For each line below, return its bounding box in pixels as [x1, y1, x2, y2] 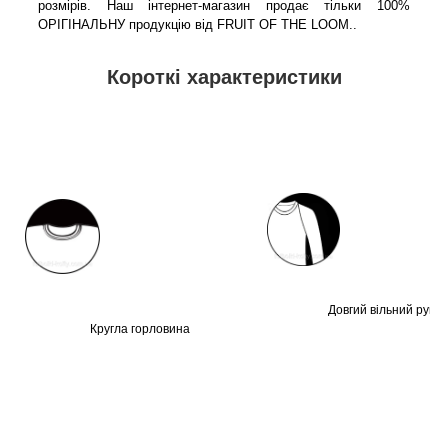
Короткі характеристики [106, 65, 342, 88]
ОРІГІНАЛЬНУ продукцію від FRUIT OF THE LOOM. [38, 16, 353, 32]
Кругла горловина [89, 322, 190, 337]
